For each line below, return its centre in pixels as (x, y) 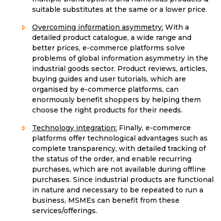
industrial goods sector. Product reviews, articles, (120, 69)
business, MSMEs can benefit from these (106, 201)
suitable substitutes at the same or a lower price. (120, 10)
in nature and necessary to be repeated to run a (118, 190)
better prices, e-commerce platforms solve (109, 48)
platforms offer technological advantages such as (120, 138)
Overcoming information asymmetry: (98, 27)
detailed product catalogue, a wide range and (112, 38)
